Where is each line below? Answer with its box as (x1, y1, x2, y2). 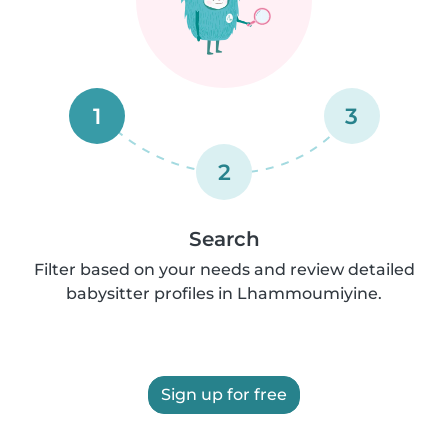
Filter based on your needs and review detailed (33, 260, 415, 279)
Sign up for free (161, 385, 287, 404)
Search (188, 227, 260, 251)
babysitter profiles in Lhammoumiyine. (66, 284, 382, 303)
